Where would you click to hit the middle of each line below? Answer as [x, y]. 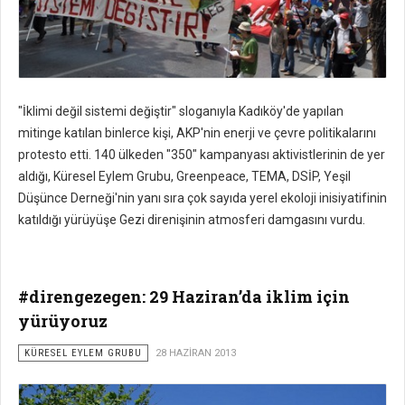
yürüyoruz [63, 321]
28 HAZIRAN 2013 [196, 353]
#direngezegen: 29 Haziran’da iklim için [184, 297]
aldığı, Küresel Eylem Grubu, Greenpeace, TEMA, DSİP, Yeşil [184, 177]
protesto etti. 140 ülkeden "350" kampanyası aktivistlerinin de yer [202, 155]
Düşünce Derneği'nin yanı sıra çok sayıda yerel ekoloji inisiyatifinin [202, 198]
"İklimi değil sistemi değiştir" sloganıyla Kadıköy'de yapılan [181, 112]
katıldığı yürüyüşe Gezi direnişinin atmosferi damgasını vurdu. [192, 220]
